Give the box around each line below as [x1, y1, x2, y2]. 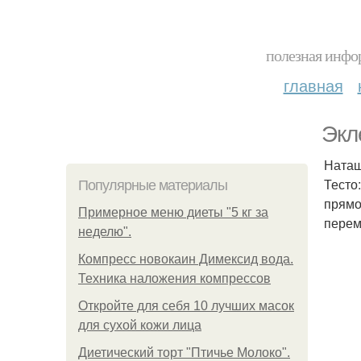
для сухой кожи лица [78, 318, 201, 332]
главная [283, 73, 343, 97]
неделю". [78, 225, 131, 239]
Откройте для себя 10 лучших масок [78, 299, 294, 313]
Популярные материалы [78, 177, 227, 193]
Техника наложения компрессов [78, 272, 271, 285]
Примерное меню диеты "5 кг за [78, 205, 268, 219]
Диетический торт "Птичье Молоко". [78, 346, 290, 359]
